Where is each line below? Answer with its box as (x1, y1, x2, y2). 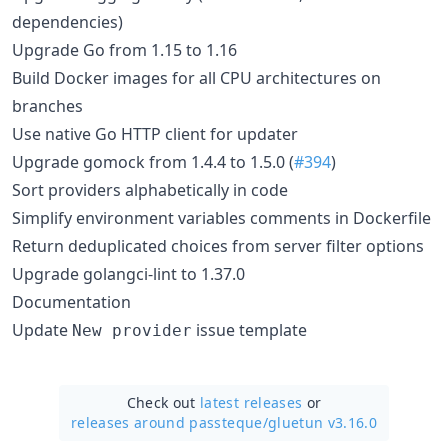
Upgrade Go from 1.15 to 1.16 (12, 38, 237, 61)
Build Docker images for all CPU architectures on (12, 66, 381, 89)
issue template (192, 318, 307, 341)
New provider (72, 320, 192, 340)
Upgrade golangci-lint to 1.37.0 (12, 262, 245, 285)
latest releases (200, 392, 303, 412)
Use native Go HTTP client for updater (12, 122, 298, 145)
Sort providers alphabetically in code (12, 178, 288, 201)
